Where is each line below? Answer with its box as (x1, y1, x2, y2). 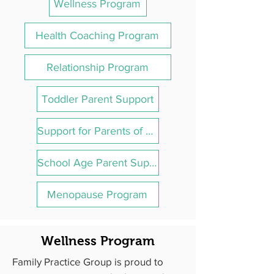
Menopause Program (47, 188, 147, 201)
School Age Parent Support (149, 156, 157, 169)
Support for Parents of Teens (146, 124, 153, 137)
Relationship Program (46, 61, 149, 73)
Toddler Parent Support (41, 92, 154, 105)
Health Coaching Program (35, 29, 159, 42)
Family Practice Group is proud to (12, 256, 163, 267)
